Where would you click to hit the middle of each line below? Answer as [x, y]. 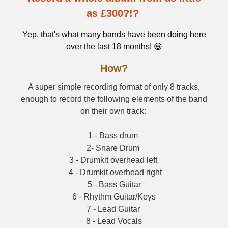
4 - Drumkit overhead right [114, 172]
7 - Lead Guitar [114, 209]
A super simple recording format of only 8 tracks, [114, 87]
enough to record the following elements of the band [114, 99]
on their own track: [114, 111]
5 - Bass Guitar [114, 184]
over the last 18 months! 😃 [114, 47]
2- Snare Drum [114, 148]
